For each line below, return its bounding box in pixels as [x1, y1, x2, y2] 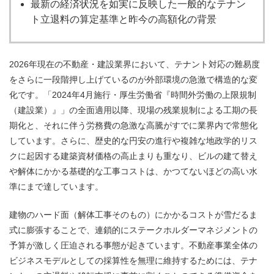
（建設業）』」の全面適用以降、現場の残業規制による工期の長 [9, 105, 257, 115]
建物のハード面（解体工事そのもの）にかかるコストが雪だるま [9, 210, 257, 220]
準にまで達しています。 [9, 181, 103, 191]
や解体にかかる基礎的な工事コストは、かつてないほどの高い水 [9, 166, 257, 176]
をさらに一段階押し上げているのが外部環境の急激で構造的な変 [9, 74, 257, 84]
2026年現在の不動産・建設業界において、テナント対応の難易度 [9, 59, 260, 69]
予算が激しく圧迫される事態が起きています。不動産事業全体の [9, 240, 257, 251]
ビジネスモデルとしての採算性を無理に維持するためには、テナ [9, 256, 257, 266]
